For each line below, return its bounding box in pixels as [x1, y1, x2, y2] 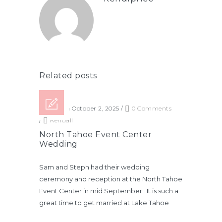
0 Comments [130, 104, 171, 112]
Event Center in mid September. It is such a [39, 186, 178, 195]
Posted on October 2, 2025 [39, 104, 119, 112]
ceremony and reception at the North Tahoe [39, 174, 182, 183]
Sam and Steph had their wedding [39, 163, 150, 171]
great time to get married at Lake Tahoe [39, 198, 169, 207]
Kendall [50, 116, 73, 124]
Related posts [39, 70, 97, 80]
